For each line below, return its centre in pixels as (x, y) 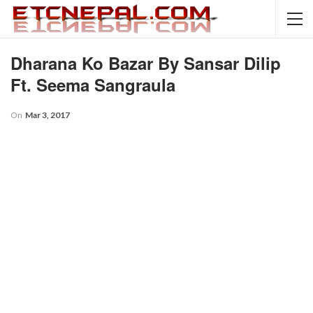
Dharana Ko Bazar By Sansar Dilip (146, 63)
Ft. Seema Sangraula (93, 85)
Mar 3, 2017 (48, 115)
